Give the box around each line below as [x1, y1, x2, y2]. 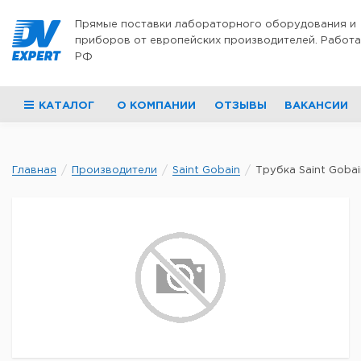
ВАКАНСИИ [284, 102, 348, 110]
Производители [72, 166, 157, 175]
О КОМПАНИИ [117, 102, 197, 110]
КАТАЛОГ [39, 102, 94, 110]
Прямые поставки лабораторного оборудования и [75, 20, 356, 29]
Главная [12, 166, 56, 175]
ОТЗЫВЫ [214, 102, 267, 110]
